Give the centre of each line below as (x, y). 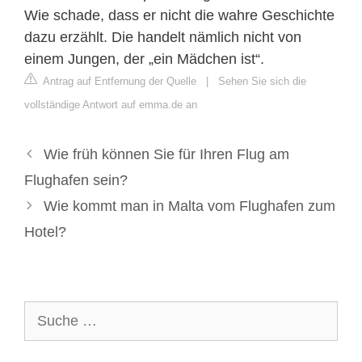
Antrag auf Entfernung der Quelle (118, 81)
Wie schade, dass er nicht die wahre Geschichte (179, 15)
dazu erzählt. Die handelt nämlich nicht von (163, 37)
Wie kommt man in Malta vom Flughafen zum (189, 206)
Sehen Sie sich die (262, 81)
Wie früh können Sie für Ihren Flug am (166, 154)
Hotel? (45, 232)
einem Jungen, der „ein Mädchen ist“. (144, 59)
